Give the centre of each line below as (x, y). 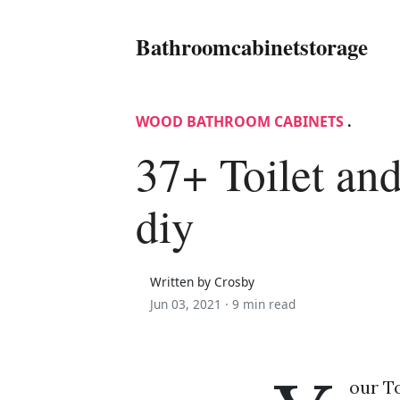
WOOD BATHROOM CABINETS (240, 121)
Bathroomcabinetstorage (252, 46)
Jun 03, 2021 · (191, 304)
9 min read (264, 304)
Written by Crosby (202, 281)
